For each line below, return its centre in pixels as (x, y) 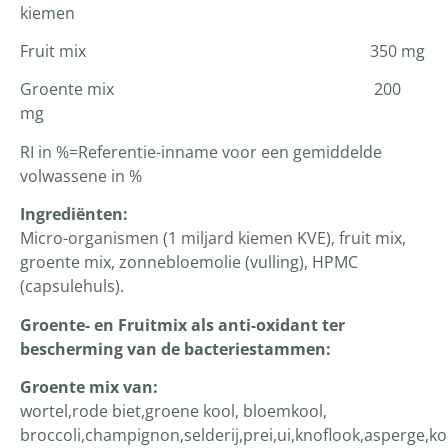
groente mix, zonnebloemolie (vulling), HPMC (189, 262)
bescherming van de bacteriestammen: (175, 348)
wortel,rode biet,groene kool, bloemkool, (173, 410)
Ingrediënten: (74, 214)
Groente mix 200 (210, 89)
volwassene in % (81, 175)
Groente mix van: (89, 386)
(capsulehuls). (72, 286)
